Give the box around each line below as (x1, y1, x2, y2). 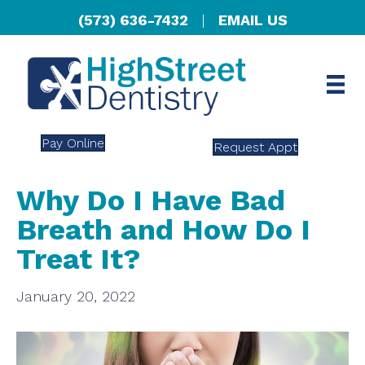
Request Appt (213, 139, 298, 155)
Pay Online (42, 134, 105, 151)
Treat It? (16, 241, 141, 276)
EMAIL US (218, 11, 288, 29)
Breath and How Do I (16, 212, 310, 247)
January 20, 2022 (16, 287, 135, 305)
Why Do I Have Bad (16, 182, 285, 218)
